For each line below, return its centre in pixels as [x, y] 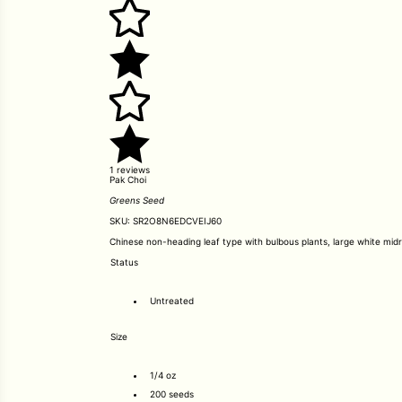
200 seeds [172, 393]
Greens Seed [137, 200]
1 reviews [130, 170]
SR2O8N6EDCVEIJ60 [177, 221]
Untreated [172, 300]
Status [124, 262]
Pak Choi [128, 179]
